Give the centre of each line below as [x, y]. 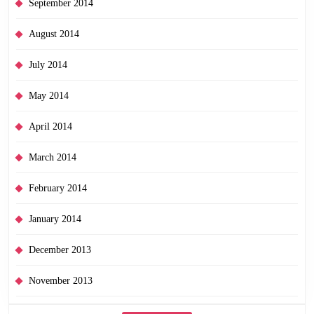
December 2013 [60, 250]
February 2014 [58, 188]
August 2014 [54, 34]
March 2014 [53, 157]
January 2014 [55, 219]
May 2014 [49, 95]
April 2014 [50, 126]
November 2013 [61, 280]
